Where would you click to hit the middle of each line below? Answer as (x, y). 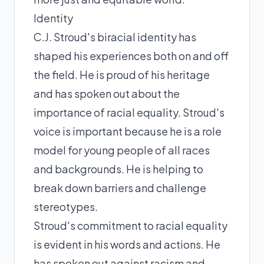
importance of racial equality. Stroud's (129, 112)
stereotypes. (66, 206)
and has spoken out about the (107, 93)
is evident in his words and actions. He (127, 244)
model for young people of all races (122, 150)
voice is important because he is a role (128, 131)
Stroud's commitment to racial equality (131, 225)
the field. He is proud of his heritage (122, 74)
